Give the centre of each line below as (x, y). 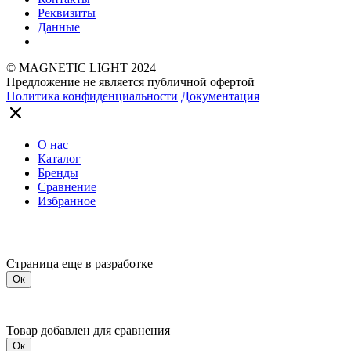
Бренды (58, 172)
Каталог (59, 158)
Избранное (67, 201)
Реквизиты (67, 13)
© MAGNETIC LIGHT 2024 (81, 67)
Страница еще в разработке (80, 263)
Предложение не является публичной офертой (130, 81)
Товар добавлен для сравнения (88, 330)
